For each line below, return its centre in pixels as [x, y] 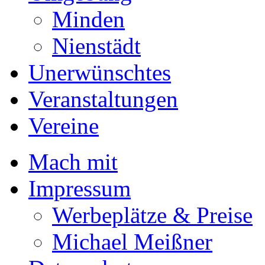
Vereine [64, 125]
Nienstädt [96, 46]
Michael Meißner [132, 241]
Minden [88, 19]
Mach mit [73, 161]
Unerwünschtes [100, 72]
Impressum [80, 188]
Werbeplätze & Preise [152, 215]
